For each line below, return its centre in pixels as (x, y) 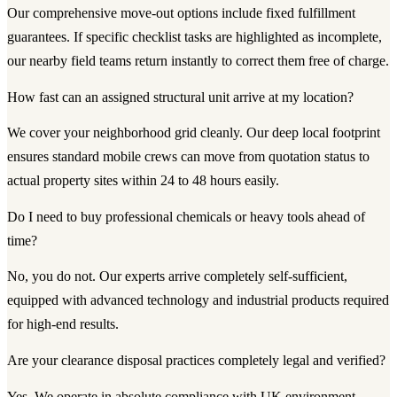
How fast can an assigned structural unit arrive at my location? (180, 97)
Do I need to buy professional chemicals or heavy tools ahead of (186, 216)
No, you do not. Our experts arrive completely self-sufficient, (177, 276)
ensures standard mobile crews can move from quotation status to (188, 157)
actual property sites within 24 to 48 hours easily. (143, 181)
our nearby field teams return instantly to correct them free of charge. (198, 60)
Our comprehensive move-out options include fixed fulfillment (181, 12)
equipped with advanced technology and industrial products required (198, 300)
